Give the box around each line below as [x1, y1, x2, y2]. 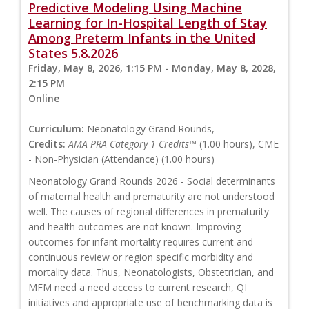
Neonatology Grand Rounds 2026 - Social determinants [28, 175, 275, 188]
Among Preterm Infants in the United [28, 30, 255, 47]
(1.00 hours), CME [197, 137, 279, 151]
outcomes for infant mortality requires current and [28, 235, 253, 249]
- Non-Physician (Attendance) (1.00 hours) [28, 152, 215, 166]
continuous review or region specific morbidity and [28, 250, 253, 264]
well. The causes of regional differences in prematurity [28, 205, 269, 219]
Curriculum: [28, 122, 84, 136]
